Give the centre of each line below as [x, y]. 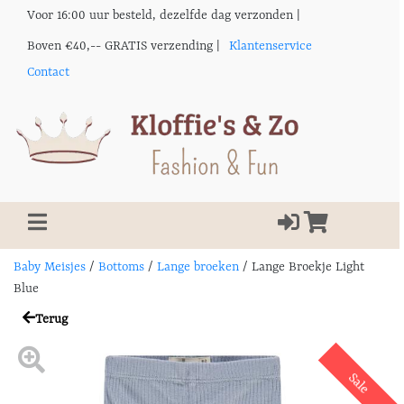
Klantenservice [271, 46]
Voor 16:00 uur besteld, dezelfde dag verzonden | [164, 15]
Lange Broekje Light [306, 267]
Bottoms [121, 267]
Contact [48, 72]
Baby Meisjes [50, 267]
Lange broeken [198, 267]
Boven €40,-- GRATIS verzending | [124, 46]
